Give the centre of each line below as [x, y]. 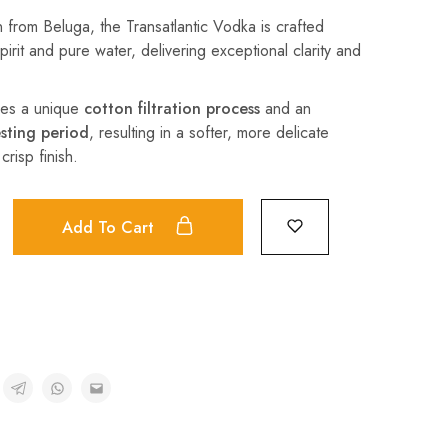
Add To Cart [110, 227]
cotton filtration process [171, 108]
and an [285, 108]
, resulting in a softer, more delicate [208, 132]
